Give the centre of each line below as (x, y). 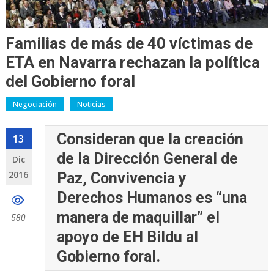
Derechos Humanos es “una (152, 198)
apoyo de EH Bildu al (128, 237)
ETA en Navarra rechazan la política (132, 63)
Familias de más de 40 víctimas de (129, 44)
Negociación (35, 105)
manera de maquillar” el (139, 218)
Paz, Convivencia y (122, 179)
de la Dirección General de (148, 159)
